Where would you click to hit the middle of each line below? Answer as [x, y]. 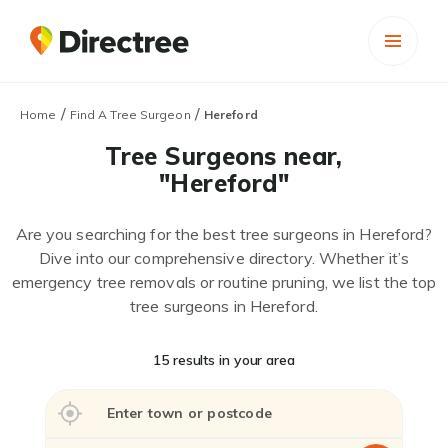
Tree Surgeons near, [224, 156]
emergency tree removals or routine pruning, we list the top [224, 282]
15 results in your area [224, 360]
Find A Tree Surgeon [130, 114]
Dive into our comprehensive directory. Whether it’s [224, 258]
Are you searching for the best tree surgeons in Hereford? [224, 234]
